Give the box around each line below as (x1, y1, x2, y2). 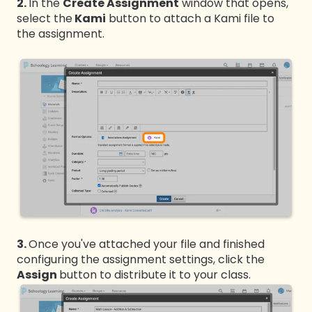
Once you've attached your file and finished (29, 236, 265, 253)
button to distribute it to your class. (59, 267, 251, 283)
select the (17, 10, 72, 27)
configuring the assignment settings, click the (17, 251, 265, 268)
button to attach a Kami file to (106, 10, 274, 27)
